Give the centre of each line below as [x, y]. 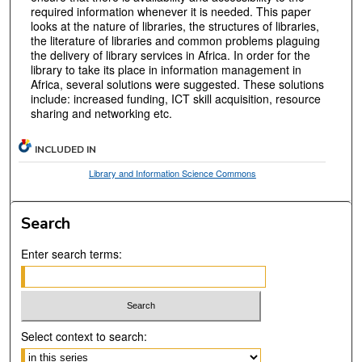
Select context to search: [84, 337]
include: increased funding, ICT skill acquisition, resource [175, 99]
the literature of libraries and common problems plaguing [175, 41]
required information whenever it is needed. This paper [170, 12]
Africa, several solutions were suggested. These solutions [177, 84]
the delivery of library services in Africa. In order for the [170, 55]
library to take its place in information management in [166, 70]
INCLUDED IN [66, 149]
